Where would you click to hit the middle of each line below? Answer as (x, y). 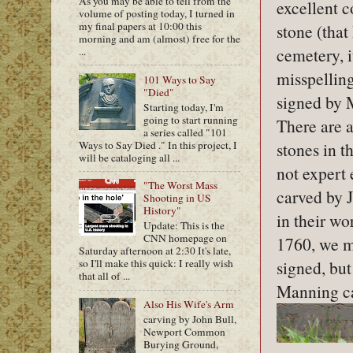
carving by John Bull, (190, 319)
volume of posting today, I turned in (157, 13)
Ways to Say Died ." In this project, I (158, 145)
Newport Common (185, 331)
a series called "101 (186, 132)
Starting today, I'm (184, 107)
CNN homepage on (186, 238)
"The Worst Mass (181, 186)
